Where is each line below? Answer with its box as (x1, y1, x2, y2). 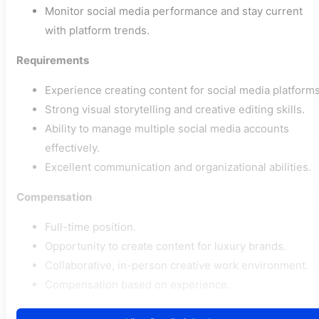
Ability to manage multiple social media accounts (45, 122, 289, 136)
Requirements (16, 53, 89, 68)
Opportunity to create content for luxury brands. (45, 239, 286, 253)
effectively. (45, 141, 100, 155)
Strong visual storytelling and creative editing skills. (45, 103, 305, 117)
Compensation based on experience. (45, 278, 230, 292)
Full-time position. (45, 220, 136, 234)
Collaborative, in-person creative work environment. (45, 258, 308, 273)
